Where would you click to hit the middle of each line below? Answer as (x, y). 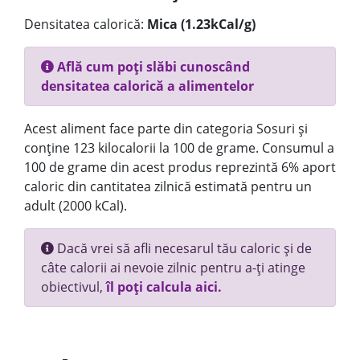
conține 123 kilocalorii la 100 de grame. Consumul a (179, 148)
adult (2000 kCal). (76, 206)
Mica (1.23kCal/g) (201, 24)
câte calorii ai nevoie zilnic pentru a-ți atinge (173, 268)
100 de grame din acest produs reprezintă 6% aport (180, 167)
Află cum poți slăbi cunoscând (152, 67)
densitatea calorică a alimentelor (147, 86)
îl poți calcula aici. (164, 287)
